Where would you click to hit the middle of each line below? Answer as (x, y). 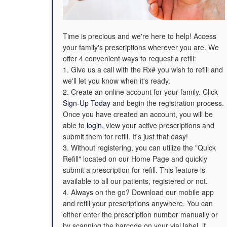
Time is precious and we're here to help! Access (140, 36)
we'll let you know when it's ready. (117, 81)
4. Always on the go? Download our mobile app (138, 192)
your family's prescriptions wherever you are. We (141, 47)
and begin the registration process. (167, 103)
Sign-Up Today (87, 103)
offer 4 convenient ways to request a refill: (129, 58)
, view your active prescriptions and (158, 125)
